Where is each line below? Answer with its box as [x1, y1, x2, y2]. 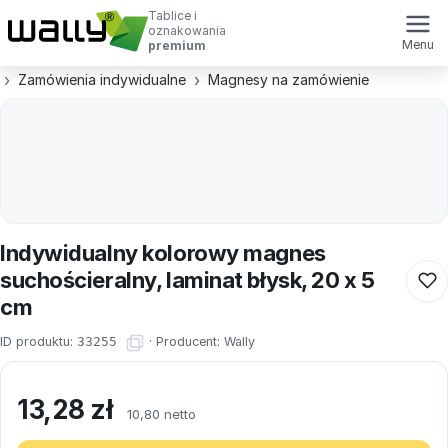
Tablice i [148, 8, 197, 23]
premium [148, 38, 206, 53]
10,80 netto [126, 406, 196, 422]
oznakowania [148, 23, 226, 38]
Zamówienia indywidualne [18, 71, 186, 88]
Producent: [156, 334, 224, 350]
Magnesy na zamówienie [208, 71, 369, 88]
